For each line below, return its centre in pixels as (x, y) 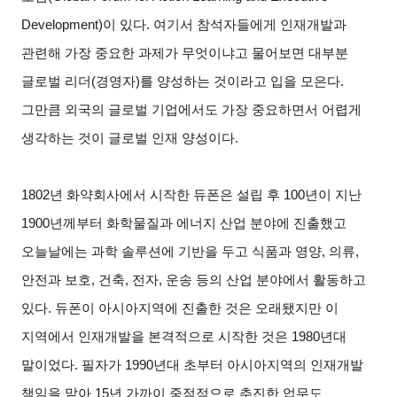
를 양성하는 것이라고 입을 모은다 (241, 81)
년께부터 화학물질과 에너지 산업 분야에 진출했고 (198, 223)
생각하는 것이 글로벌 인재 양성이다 (128, 138)
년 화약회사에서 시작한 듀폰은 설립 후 (165, 195)
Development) (62, 24)
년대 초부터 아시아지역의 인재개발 (259, 365)
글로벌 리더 (57, 81)
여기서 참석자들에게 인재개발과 (250, 24)
